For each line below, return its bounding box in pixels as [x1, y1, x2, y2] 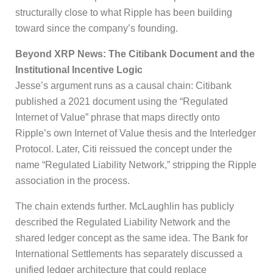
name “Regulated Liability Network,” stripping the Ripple [15, 159, 257, 170]
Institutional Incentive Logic [15, 64, 143, 75]
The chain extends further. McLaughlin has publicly [15, 200, 234, 211]
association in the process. [15, 175, 130, 186]
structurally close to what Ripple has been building [15, 7, 232, 18]
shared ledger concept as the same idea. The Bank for [15, 232, 248, 243]
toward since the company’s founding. [15, 23, 178, 34]
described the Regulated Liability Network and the [15, 216, 230, 227]
